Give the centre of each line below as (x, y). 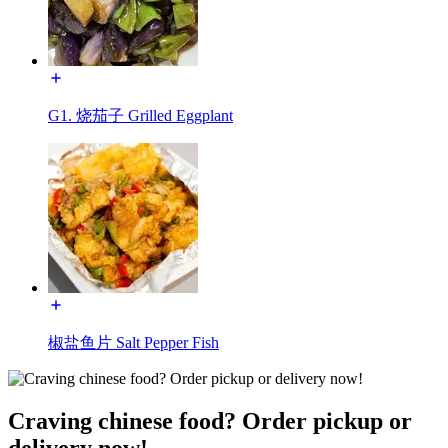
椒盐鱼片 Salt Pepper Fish (133, 342)
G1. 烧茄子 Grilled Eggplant (140, 115)
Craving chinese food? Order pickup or (210, 420)
